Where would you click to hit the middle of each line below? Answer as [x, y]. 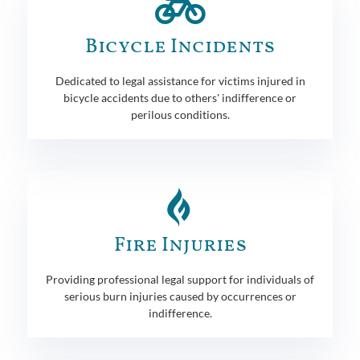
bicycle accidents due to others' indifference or [180, 97]
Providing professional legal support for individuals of [180, 279]
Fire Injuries [180, 245]
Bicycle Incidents [180, 47]
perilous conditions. [180, 114]
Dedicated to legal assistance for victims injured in [180, 80]
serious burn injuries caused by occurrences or [180, 296]
